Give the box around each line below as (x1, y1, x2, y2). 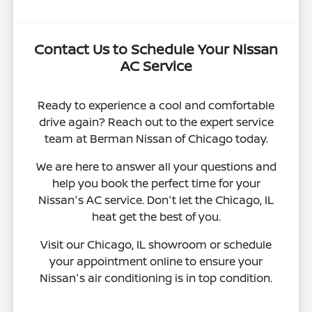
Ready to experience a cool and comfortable (38, 97, 274, 113)
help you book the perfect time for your (52, 175, 260, 191)
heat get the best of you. (91, 208, 221, 224)
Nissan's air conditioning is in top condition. (40, 270, 272, 286)
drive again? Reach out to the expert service (38, 114, 274, 130)
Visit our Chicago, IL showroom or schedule (40, 236, 272, 252)
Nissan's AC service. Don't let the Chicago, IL (38, 192, 274, 208)
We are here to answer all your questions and (36, 158, 276, 174)
